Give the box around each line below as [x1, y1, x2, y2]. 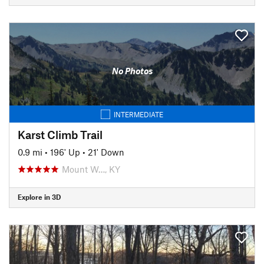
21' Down [88, 146, 124, 157]
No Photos [111, 65, 153, 76]
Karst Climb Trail [18, 127, 103, 141]
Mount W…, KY [62, 163, 120, 174]
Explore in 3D [18, 193, 61, 201]
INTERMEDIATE [114, 110, 163, 118]
